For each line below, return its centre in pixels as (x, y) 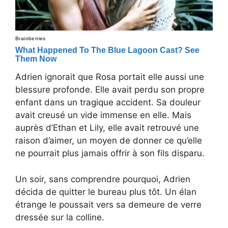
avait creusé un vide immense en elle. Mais (103, 115)
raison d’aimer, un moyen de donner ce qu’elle (109, 141)
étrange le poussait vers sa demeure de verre (108, 204)
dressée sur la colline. (60, 217)
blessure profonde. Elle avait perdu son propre (110, 90)
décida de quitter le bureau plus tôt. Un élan (106, 192)
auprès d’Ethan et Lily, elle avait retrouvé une (107, 128)
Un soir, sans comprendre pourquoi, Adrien (103, 179)
